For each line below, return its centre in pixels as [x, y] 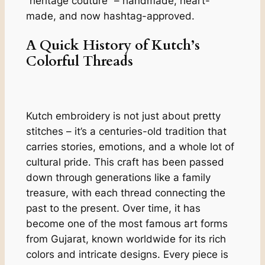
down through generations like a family [118, 177]
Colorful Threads [79, 61]
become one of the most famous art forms [127, 223]
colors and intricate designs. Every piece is [127, 254]
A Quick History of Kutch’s [113, 45]
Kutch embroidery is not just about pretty [123, 116]
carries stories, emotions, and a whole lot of [130, 146]
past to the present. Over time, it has [113, 208]
